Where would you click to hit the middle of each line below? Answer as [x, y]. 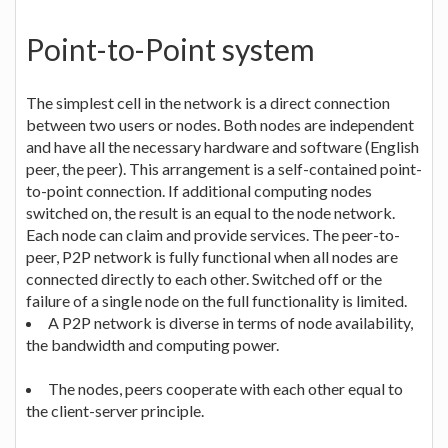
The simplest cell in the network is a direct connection [208, 102]
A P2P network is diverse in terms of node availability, [230, 322]
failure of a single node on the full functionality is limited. [216, 300]
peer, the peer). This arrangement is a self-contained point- [224, 168]
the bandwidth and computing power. [152, 344]
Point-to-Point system [170, 48]
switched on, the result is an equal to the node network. [210, 212]
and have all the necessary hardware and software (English [222, 146]
